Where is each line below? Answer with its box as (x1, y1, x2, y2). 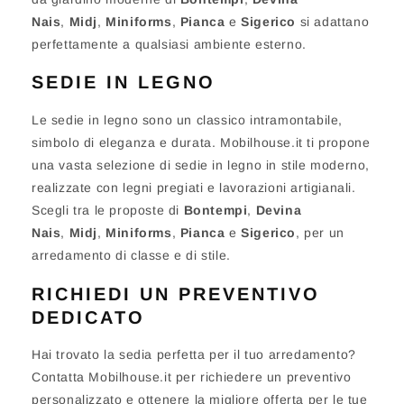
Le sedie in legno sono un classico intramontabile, (32, 113, 344, 127)
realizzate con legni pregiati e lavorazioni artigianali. (32, 180, 356, 195)
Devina (255, 203, 302, 217)
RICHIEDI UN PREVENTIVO (32, 283, 320, 304)
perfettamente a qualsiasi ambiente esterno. (32, 36, 307, 51)
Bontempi (183, 203, 248, 217)
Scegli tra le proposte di (32, 203, 184, 217)
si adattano (296, 14, 370, 29)
